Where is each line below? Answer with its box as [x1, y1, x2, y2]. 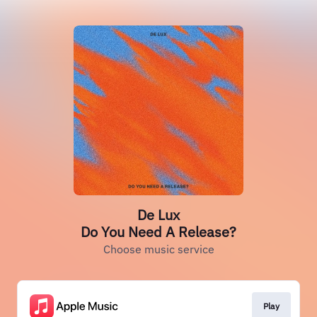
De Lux [137, 205, 180, 224]
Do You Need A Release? [81, 222, 236, 241]
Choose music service [103, 242, 214, 256]
